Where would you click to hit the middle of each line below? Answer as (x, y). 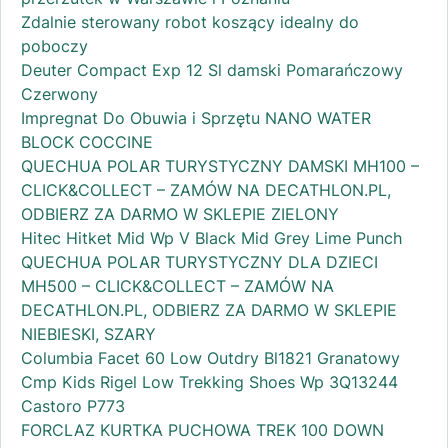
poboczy (54, 46)
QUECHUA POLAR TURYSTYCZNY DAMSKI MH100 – (220, 166)
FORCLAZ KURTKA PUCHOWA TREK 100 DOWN (202, 430)
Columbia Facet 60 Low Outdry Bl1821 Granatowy (210, 358)
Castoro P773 (73, 406)
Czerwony (59, 94)
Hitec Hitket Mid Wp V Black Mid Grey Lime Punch (211, 238)
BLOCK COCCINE (87, 142)
